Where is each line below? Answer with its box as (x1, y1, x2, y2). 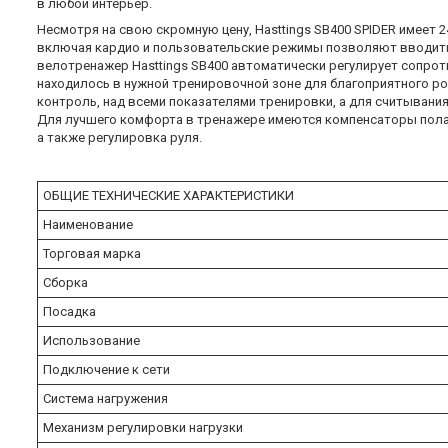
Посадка (43, 303, 99, 319)
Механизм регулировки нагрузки (43, 419, 246, 435)
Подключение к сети (43, 361, 173, 377)
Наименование (43, 216, 136, 232)
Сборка (43, 274, 91, 290)
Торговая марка (43, 245, 144, 261)
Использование (43, 332, 143, 348)
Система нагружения (43, 390, 171, 406)
